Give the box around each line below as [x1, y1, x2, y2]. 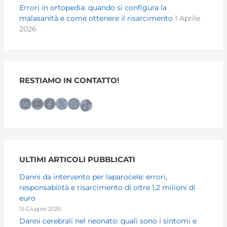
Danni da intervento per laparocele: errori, [19, 172, 168, 181]
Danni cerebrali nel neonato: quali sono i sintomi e [19, 216, 197, 226]
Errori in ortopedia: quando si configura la [19, 3, 167, 12]
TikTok [80, 97, 87, 112]
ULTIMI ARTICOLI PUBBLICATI [19, 154, 136, 164]
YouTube [31, 95, 39, 110]
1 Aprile [173, 13, 201, 23]
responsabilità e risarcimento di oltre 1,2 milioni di [19, 182, 196, 192]
